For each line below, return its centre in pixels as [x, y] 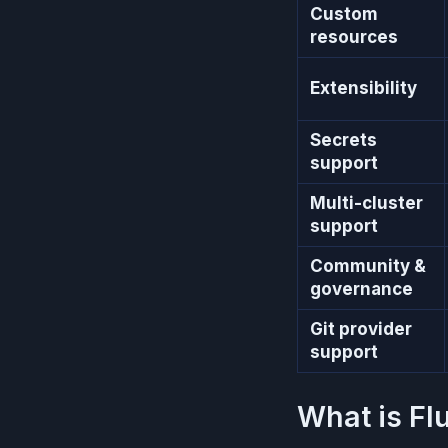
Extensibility [363, 87]
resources [354, 36]
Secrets [343, 139]
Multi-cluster [366, 202]
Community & [368, 265]
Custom [344, 13]
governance [361, 288]
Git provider [361, 328]
